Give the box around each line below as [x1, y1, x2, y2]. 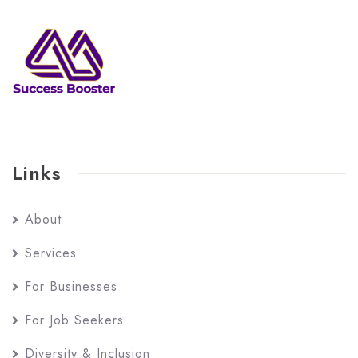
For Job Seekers [25, 311, 124, 329]
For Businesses [25, 277, 117, 296]
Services [25, 244, 77, 262]
